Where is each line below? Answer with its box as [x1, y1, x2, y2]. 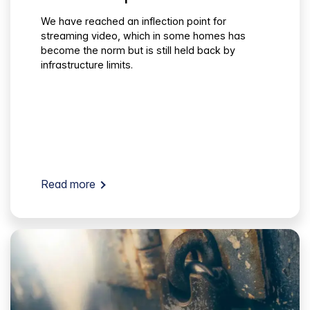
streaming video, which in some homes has [41, 30, 246, 42]
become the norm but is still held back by [41, 44, 235, 57]
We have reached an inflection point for [41, 15, 226, 28]
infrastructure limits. [41, 59, 133, 71]
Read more [41, 177, 95, 192]
